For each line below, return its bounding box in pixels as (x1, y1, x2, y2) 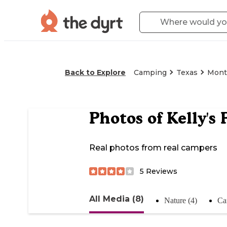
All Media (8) (89, 194, 144, 204)
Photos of (89, 108, 167, 128)
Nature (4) (164, 196, 197, 205)
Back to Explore (65, 68, 126, 77)
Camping (134, 68, 167, 77)
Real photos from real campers (89, 143, 217, 153)
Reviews (144, 166, 177, 176)
